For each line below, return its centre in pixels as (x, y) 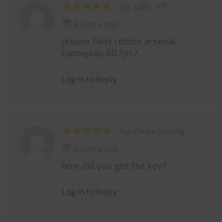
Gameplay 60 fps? (100, 54)
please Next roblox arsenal (119, 42)
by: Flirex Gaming (153, 132)
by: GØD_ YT (144, 7)
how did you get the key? (114, 166)
